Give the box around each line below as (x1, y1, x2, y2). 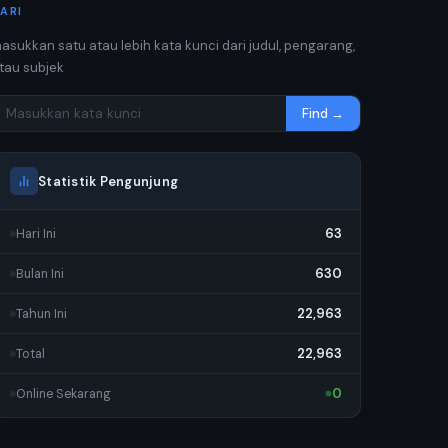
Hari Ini (16, 225, 56, 242)
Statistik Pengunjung (38, 172, 179, 190)
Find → (302, 104, 344, 122)
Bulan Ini (16, 265, 64, 282)
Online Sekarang (16, 385, 111, 402)
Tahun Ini (16, 305, 67, 322)
